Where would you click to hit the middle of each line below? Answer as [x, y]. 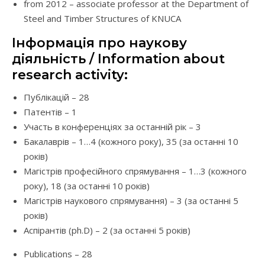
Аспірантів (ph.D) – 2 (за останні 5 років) [107, 230]
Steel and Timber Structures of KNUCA [102, 19]
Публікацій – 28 [56, 97]
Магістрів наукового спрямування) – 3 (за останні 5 [131, 201]
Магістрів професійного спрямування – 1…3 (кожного [135, 171]
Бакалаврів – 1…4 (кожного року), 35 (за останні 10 [131, 142]
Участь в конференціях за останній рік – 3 [112, 127]
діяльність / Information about [118, 59]
